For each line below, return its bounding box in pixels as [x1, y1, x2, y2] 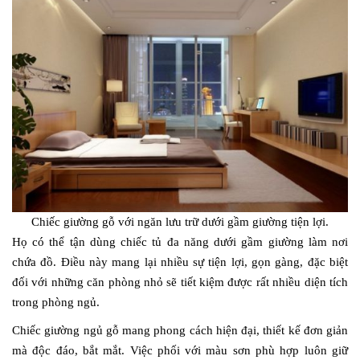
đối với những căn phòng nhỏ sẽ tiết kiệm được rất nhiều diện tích [12, 275, 348, 288]
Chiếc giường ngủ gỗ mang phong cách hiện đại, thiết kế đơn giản [12, 323, 348, 337]
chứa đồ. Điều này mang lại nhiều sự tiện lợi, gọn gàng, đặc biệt [12, 255, 348, 268]
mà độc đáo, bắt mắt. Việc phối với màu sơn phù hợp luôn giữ [12, 343, 348, 357]
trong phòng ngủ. [12, 295, 100, 309]
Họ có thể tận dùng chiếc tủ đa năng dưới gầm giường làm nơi [12, 235, 348, 248]
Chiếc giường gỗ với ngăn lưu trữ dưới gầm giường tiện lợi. [31, 215, 329, 228]
